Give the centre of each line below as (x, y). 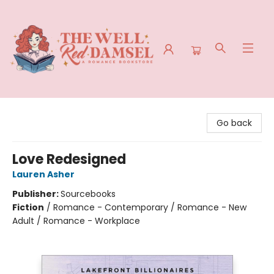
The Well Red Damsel (54, 109)
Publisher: (36, 194)
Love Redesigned (69, 159)
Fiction (28, 207)
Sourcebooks (88, 194)
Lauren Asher (43, 174)
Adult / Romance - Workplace (76, 221)
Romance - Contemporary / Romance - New (150, 207)
